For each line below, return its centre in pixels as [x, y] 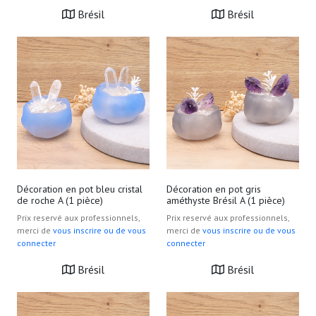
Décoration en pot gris [214, 189]
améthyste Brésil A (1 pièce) [226, 200]
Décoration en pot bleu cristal [80, 189]
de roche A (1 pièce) [60, 200]
